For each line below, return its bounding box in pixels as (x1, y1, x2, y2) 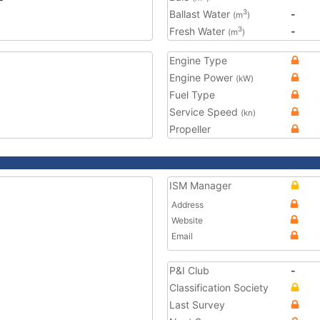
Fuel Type (169, 89, 215, 101)
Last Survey (169, 299, 225, 311)
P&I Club (169, 264, 209, 276)
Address (171, 199, 204, 210)
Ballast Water (169, 8, 233, 20)
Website (171, 215, 203, 226)
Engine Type (169, 54, 227, 66)
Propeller (169, 123, 211, 135)
